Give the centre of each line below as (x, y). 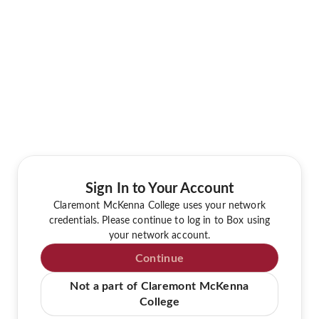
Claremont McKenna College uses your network (159, 205)
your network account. (159, 235)
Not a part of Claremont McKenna (159, 286)
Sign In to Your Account (159, 188)
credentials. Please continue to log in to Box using (159, 220)
